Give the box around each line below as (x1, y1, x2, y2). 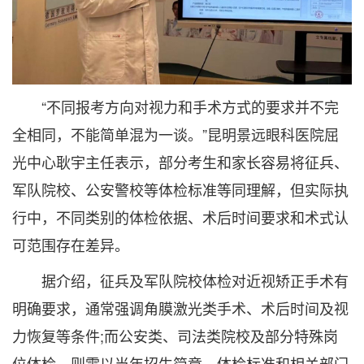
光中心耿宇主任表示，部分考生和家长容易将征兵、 (12, 150, 349, 172)
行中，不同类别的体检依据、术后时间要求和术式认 (12, 206, 349, 227)
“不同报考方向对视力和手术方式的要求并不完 (12, 95, 339, 117)
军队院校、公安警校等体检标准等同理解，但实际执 (12, 178, 349, 200)
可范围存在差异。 (12, 233, 129, 255)
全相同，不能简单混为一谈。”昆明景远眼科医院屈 (12, 123, 339, 145)
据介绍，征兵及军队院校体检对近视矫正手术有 (12, 269, 349, 291)
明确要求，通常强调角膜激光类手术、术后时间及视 (12, 297, 349, 318)
